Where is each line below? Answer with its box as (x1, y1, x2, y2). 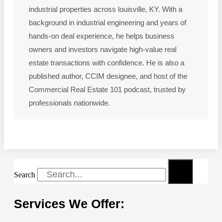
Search (14, 170, 35, 179)
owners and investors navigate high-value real (29, 45, 176, 54)
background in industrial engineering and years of (29, 18, 186, 27)
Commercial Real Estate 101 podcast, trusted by (29, 85, 186, 94)
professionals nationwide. (29, 99, 110, 108)
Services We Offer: (14, 197, 124, 211)
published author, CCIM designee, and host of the (29, 72, 187, 81)
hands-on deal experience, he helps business (29, 32, 174, 41)
